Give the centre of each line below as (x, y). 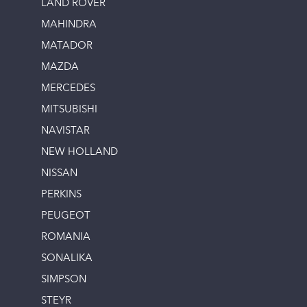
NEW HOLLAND (79, 153)
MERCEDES (68, 89)
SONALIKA (67, 259)
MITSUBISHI (69, 110)
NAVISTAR (65, 132)
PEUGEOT (66, 217)
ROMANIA (66, 238)
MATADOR (67, 47)
